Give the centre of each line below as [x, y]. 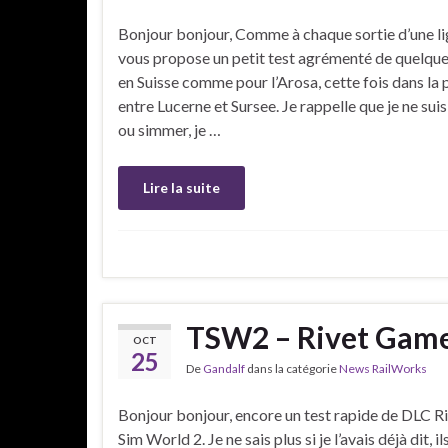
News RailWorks [383, 368]
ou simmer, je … [169, 129]
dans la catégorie [292, 368]
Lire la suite [181, 187]
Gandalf [224, 368]
